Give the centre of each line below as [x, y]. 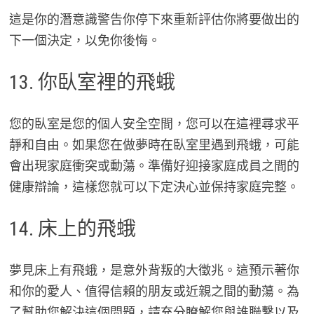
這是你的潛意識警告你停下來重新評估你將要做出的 [154, 20]
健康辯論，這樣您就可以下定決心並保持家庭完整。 [154, 187]
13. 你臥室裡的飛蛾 [92, 83]
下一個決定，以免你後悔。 [84, 41]
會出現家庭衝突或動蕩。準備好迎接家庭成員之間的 [154, 166]
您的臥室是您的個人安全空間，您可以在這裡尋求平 [154, 124]
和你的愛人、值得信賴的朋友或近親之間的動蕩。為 [154, 292]
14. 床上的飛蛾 [72, 229]
